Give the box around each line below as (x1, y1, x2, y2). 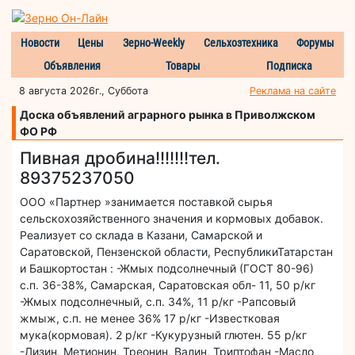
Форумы (296, 36, 335, 49)
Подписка (265, 59, 312, 72)
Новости (20, 36, 59, 49)
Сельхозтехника (203, 36, 278, 49)
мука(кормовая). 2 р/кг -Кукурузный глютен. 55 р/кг (20, 327, 307, 342)
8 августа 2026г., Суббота (19, 84, 148, 97)
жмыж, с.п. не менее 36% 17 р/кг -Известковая (20, 311, 280, 325)
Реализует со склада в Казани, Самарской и (20, 227, 262, 242)
